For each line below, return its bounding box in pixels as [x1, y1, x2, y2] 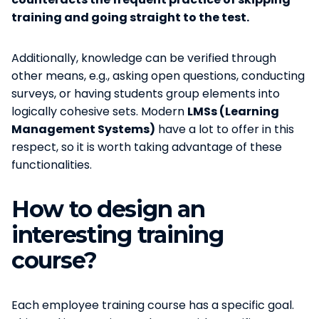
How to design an [11, 194, 205, 223]
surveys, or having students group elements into [11, 85, 280, 102]
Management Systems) [11, 120, 155, 137]
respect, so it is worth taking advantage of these [11, 138, 282, 155]
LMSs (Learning [187, 103, 279, 120]
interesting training [11, 220, 224, 249]
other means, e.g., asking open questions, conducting [11, 67, 305, 84]
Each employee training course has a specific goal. [11, 296, 294, 313]
